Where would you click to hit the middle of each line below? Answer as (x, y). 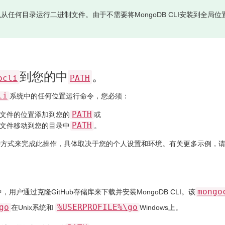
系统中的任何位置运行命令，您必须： (69, 96)
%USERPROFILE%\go (97, 207)
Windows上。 (161, 207)
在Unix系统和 (33, 207)
